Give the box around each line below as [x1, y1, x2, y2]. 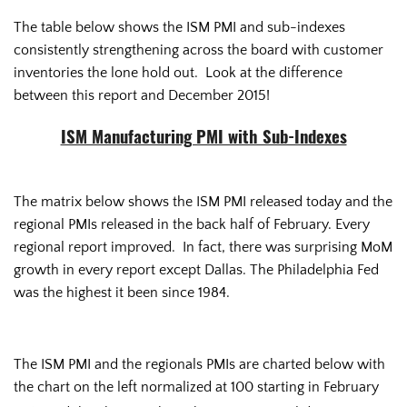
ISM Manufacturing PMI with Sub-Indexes [60, 131, 347, 149]
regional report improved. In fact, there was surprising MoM [14, 238, 392, 255]
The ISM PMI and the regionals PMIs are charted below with [14, 355, 385, 372]
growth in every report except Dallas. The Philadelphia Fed [14, 261, 379, 278]
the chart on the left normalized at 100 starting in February [14, 378, 379, 395]
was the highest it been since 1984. [14, 283, 230, 301]
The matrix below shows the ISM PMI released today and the [14, 193, 392, 210]
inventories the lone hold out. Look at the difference [14, 64, 342, 81]
